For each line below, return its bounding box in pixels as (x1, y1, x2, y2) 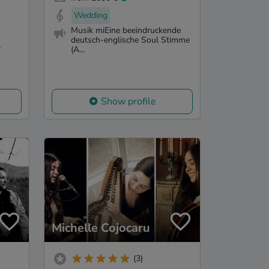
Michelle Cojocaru (52, 219, 150, 236)
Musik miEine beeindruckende (71, 24, 181, 36)
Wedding (74, 9, 107, 21)
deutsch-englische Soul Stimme (71, 34, 190, 46)
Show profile (100, 95, 156, 109)
